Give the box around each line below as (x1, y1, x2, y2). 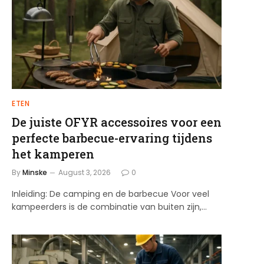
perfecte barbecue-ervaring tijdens (12, 130, 212, 146)
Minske (22, 167, 47, 178)
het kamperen (12, 146, 94, 162)
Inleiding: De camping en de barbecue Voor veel (12, 188, 209, 200)
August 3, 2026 (58, 167, 111, 178)
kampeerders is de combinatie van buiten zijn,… (12, 201, 207, 213)
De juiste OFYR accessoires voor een (12, 114, 222, 130)
